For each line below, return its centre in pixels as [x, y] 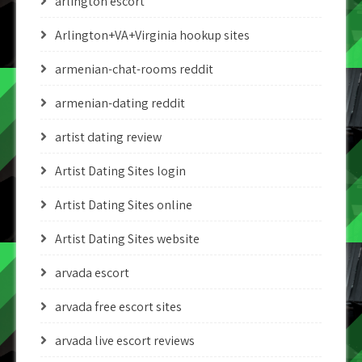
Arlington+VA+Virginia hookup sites [152, 35]
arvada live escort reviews [125, 341]
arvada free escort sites [118, 307]
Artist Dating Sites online [124, 205]
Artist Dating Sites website [127, 239]
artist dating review [108, 137]
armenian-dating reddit [120, 103]
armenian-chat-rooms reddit [134, 69]
